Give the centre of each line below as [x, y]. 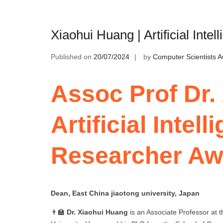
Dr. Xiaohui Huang [97, 212]
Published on [72, 57]
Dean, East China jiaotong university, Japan [125, 193]
